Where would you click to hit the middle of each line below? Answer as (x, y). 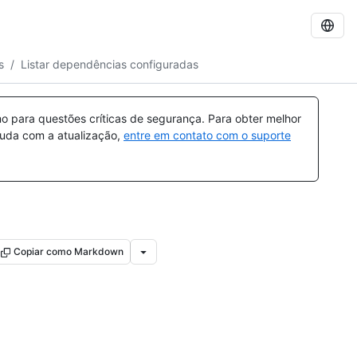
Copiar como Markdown (69, 251)
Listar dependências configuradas (110, 64)
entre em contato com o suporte (207, 135)
